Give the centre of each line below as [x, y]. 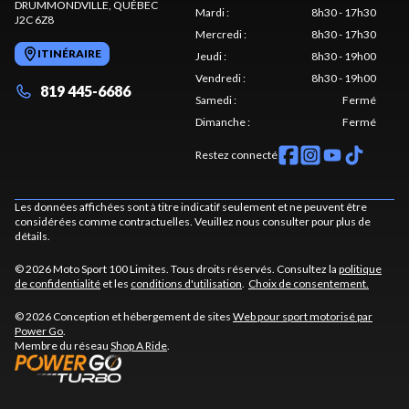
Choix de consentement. [309, 284]
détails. [32, 236]
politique [360, 269]
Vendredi [218, 79]
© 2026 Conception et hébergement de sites [124, 317]
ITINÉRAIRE [69, 54]
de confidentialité [58, 284]
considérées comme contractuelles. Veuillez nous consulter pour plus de [193, 222]
